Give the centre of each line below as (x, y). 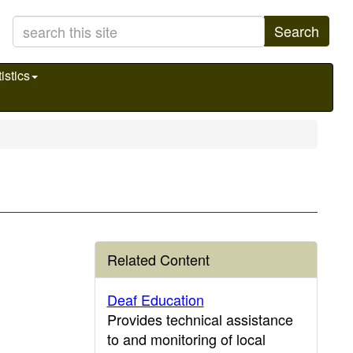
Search (297, 31)
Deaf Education (155, 299)
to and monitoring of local (186, 339)
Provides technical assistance (200, 319)
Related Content (158, 259)
